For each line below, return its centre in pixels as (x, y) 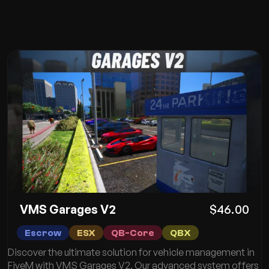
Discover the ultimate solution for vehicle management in (131, 252)
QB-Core (133, 233)
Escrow (43, 233)
